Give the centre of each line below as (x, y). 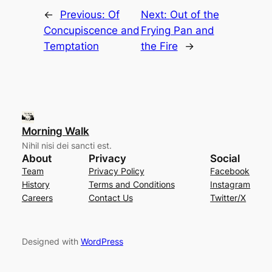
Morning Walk (55, 131)
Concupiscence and (91, 30)
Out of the (194, 14)
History (36, 184)
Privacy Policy (116, 171)
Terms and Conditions (131, 184)
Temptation (71, 46)
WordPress (102, 241)
